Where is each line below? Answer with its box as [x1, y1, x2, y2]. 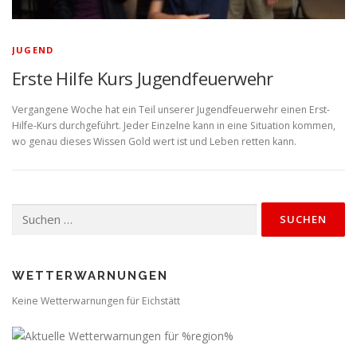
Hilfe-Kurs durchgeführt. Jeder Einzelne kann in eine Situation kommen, [12, 119, 335, 133]
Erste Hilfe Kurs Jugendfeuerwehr [12, 66, 273, 91]
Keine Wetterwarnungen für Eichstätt [12, 294, 180, 308]
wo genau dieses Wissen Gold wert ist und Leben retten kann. [12, 135, 296, 149]
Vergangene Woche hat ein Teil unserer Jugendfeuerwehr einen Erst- [12, 103, 330, 117]
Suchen [11, 203, 45, 218]
